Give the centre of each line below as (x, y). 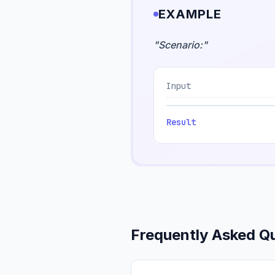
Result (181, 122)
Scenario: (181, 45)
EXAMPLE (190, 14)
